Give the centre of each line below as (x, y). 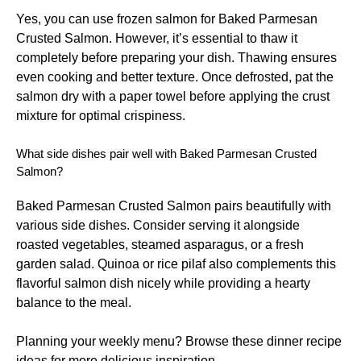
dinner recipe (304, 341)
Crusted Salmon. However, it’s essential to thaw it (157, 38)
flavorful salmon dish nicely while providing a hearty (163, 283)
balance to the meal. (74, 302)
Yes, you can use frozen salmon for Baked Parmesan (167, 19)
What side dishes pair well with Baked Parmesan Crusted (166, 153)
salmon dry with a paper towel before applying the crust (173, 96)
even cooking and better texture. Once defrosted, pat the (175, 77)
